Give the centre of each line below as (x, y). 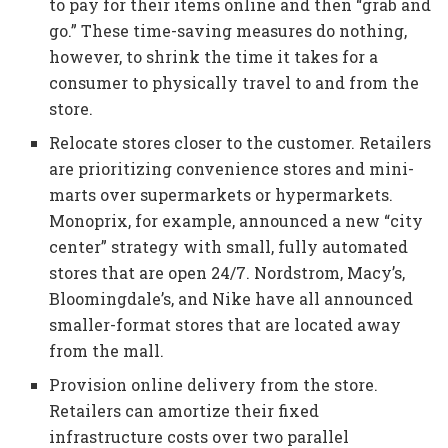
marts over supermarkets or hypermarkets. (221, 195)
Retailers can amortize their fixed (184, 411)
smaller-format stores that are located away (225, 325)
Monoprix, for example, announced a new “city (236, 221)
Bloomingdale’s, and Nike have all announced (231, 299)
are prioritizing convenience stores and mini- (232, 169)
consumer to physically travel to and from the (234, 83)
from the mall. (107, 351)
